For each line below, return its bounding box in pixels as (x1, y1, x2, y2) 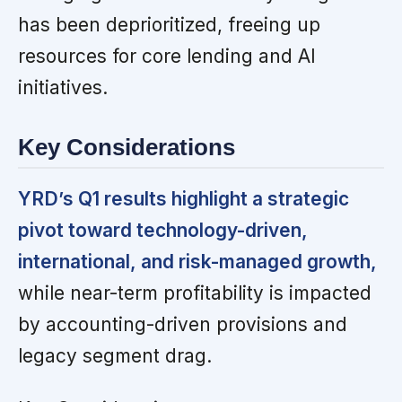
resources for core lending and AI (18, 45, 316, 68)
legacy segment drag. (18, 344, 212, 367)
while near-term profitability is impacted (18, 281, 371, 304)
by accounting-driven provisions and (18, 312, 347, 336)
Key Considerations (18, 135, 235, 161)
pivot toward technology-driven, (18, 218, 308, 241)
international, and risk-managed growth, (18, 249, 377, 273)
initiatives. (18, 76, 108, 100)
